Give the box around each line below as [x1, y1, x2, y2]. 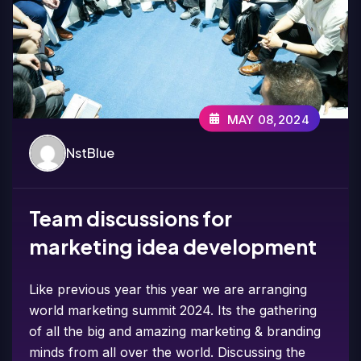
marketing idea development [29, 233, 317, 259]
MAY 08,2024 [226, 111, 309, 127]
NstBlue [66, 143, 115, 161]
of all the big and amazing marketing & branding [29, 322, 322, 339]
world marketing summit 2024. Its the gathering [29, 301, 317, 318]
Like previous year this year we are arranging [29, 280, 308, 297]
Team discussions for [29, 205, 233, 231]
